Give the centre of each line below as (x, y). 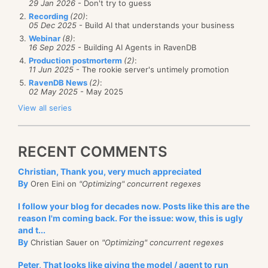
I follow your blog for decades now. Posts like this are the (134, 206)
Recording (49, 16)
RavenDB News (59, 82)
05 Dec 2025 (53, 25)
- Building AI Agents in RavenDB (136, 47)
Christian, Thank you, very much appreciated (110, 171)
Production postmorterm (76, 60)
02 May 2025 (53, 91)
